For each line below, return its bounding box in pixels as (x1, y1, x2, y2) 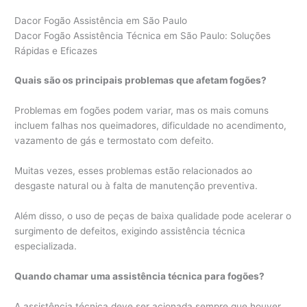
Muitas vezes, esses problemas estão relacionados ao (14, 165, 253, 177)
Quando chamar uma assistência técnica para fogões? (14, 270, 265, 282)
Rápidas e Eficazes (14, 45, 98, 56)
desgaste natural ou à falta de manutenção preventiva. (14, 180, 258, 192)
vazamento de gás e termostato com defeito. (14, 135, 214, 147)
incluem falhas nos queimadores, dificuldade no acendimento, (14, 120, 287, 132)
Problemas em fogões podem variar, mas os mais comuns (14, 105, 269, 116)
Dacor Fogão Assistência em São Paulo (14, 14, 188, 26)
